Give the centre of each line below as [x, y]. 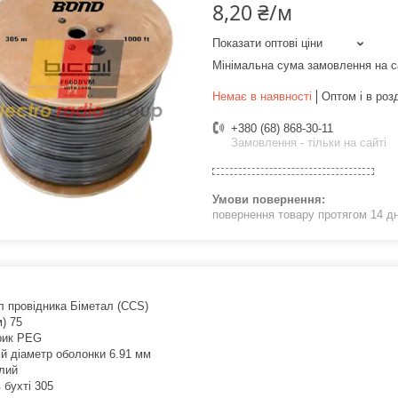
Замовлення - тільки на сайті [309, 143]
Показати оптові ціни [267, 44]
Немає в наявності [262, 97]
